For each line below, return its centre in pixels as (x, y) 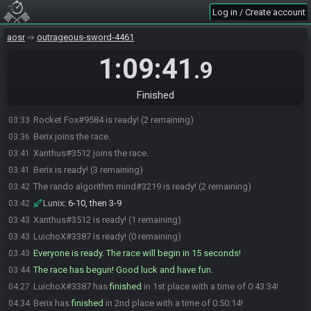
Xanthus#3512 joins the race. (91, 153)
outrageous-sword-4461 (85, 37)
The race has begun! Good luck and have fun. (123, 270)
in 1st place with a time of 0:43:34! (210, 286)
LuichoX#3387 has (72, 286)
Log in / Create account (259, 12)
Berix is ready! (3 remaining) (88, 170)
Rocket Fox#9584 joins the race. (97, 70)
